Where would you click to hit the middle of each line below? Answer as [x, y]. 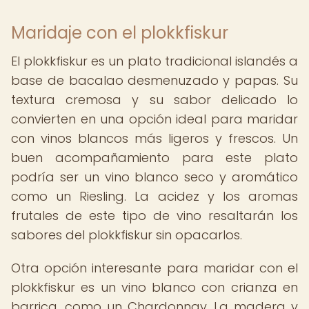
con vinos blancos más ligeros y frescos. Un [154, 138]
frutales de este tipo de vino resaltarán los [154, 216]
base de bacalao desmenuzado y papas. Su [154, 80]
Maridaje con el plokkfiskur [120, 33]
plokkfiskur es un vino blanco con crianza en [154, 287]
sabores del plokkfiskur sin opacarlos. [127, 235]
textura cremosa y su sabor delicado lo [154, 100]
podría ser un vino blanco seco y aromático [154, 177]
